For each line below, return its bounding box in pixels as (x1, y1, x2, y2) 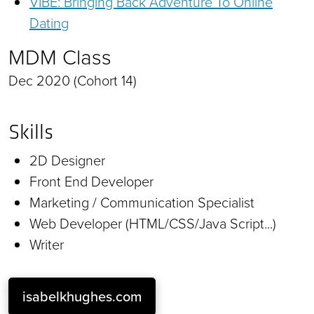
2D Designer (29, 149, 105, 171)
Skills (8, 118, 53, 144)
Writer (29, 233, 64, 255)
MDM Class (8, 41, 111, 73)
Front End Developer (29, 170, 153, 192)
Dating (29, 12, 69, 34)
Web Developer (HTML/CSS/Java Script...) (29, 212, 276, 234)
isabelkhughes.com (22, 285, 142, 307)
